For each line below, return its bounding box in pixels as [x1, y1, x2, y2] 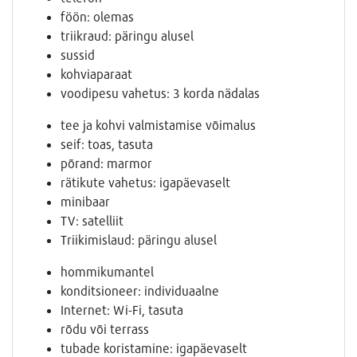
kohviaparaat [61, 66, 132, 82]
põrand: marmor [61, 155, 152, 171]
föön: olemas [61, 9, 134, 25]
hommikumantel [61, 264, 154, 280]
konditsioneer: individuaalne [61, 283, 219, 299]
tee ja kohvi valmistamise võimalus [61, 117, 256, 133]
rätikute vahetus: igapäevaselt [61, 175, 230, 190]
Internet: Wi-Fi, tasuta [61, 302, 183, 318]
